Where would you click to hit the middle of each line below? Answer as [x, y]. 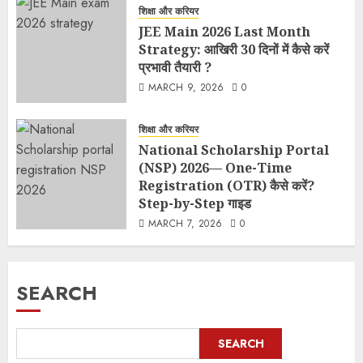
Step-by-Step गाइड [195, 203]
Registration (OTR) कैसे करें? [226, 186]
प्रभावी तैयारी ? [175, 67]
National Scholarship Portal [234, 150]
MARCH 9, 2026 [186, 87]
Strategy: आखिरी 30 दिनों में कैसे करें [234, 49]
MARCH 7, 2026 [185, 224]
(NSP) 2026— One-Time [215, 168]
